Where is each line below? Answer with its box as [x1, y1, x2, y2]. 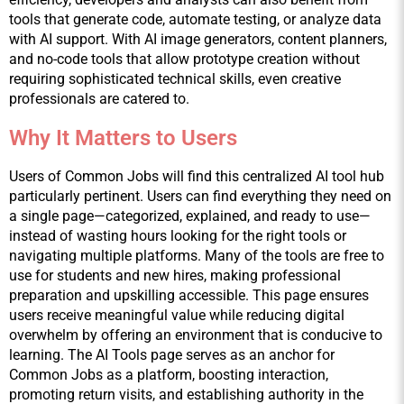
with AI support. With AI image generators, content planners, [9, 31, 387, 49]
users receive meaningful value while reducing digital [9, 307, 344, 325]
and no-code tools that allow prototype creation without [9, 50, 360, 69]
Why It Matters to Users [9, 125, 237, 151]
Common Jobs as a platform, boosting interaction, [9, 366, 328, 384]
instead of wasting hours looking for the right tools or [9, 227, 346, 245]
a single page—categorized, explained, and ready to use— [9, 207, 371, 225]
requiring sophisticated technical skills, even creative [9, 70, 341, 88]
